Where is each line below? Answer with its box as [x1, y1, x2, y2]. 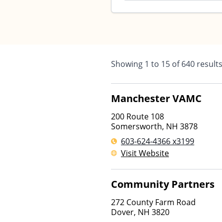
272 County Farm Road [111, 197, 196, 208]
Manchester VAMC [111, 92, 202, 105]
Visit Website [121, 148, 169, 159]
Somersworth [111, 121, 162, 132]
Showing [111, 58, 145, 69]
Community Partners [111, 177, 215, 191]
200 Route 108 [111, 111, 164, 122]
